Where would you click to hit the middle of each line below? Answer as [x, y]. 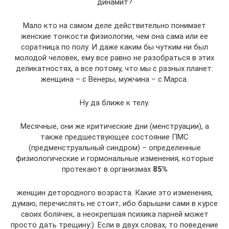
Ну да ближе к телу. [114, 102]
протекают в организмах [107, 169]
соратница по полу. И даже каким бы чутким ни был [114, 47]
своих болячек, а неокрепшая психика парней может [114, 214]
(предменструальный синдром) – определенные [114, 147]
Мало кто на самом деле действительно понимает [114, 25]
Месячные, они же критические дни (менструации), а [114, 126]
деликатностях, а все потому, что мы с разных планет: [114, 68]
